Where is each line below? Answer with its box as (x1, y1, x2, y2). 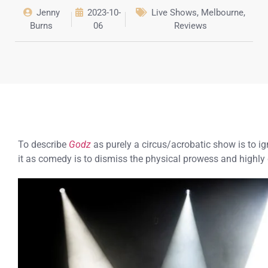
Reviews (174, 20, 208, 32)
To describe (18, 139, 66, 151)
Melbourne (201, 7, 244, 19)
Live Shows (151, 7, 197, 19)
